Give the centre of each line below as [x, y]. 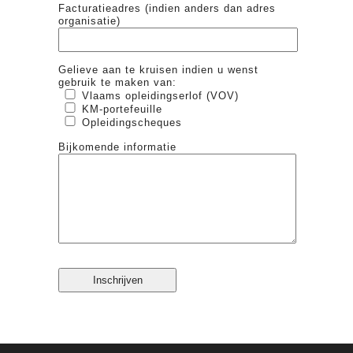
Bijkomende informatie [117, 147]
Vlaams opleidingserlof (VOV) [160, 95]
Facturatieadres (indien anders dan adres [167, 8]
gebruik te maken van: [117, 82]
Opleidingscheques [132, 122]
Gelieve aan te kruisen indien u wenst [158, 69]
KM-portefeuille [122, 109]
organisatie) [89, 20]
